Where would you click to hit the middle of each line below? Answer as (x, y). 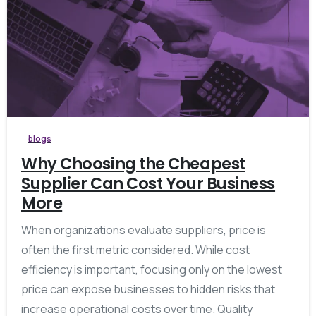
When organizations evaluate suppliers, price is (144, 230)
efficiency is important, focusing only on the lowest (152, 269)
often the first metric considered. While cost (135, 249)
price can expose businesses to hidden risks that (148, 289)
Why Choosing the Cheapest (133, 163)
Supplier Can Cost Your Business (148, 183)
